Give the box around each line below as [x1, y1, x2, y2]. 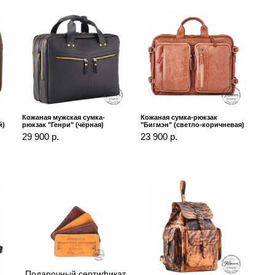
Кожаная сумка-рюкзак [140, 114, 217, 122]
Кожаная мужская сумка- [22, 114, 106, 122]
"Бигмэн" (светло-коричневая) [140, 121, 244, 129]
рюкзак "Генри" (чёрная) [22, 121, 104, 129]
